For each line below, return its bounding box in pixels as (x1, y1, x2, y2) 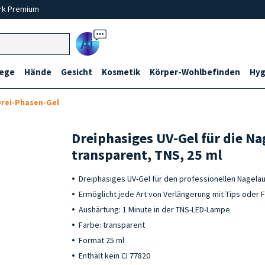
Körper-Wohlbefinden (150, 66, 240, 77)
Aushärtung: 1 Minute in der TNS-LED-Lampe (79, 204, 231, 215)
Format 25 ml (79, 235, 125, 245)
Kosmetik (102, 66, 140, 77)
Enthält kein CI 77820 (79, 250, 151, 261)
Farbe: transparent (79, 219, 146, 230)
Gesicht (61, 66, 92, 77)
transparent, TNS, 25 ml (72, 146, 222, 164)
